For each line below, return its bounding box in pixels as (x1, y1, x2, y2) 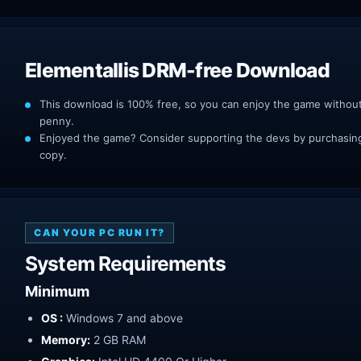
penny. (39, 114, 74, 127)
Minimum (25, 282, 89, 300)
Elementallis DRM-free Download (25, 57, 330, 82)
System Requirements (25, 251, 226, 276)
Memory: (41, 332, 90, 346)
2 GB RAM (90, 332, 146, 346)
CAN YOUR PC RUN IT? (34, 226, 165, 239)
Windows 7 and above (63, 310, 183, 325)
